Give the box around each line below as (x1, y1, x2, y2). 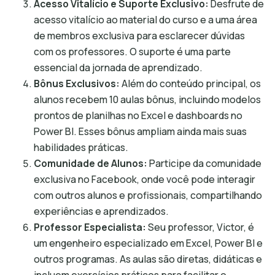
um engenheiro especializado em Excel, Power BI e (34, 236, 263, 250)
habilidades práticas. (34, 141, 128, 154)
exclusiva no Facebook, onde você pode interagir (34, 172, 255, 186)
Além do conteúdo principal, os (120, 77, 261, 90)
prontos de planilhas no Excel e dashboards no (34, 109, 242, 122)
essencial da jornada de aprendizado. (34, 61, 203, 74)
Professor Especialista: (34, 220, 146, 234)
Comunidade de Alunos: (34, 157, 147, 170)
